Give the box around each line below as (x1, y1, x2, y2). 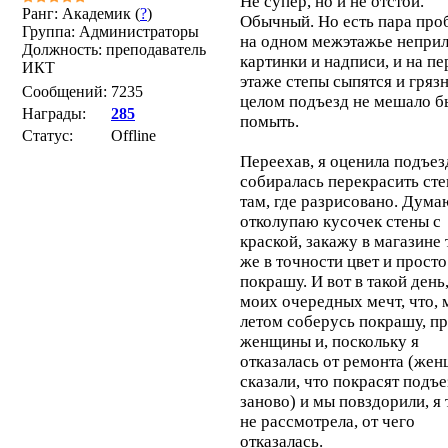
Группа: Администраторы (22, 23, 199, 40)
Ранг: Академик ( (22, 5, 140, 22)
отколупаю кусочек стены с (240, 212, 441, 231)
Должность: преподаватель (22, 41, 206, 58)
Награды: (22, 105, 86, 122)
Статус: (22, 127, 73, 144)
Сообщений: (22, 83, 107, 100)
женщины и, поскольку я (240, 332, 419, 351)
